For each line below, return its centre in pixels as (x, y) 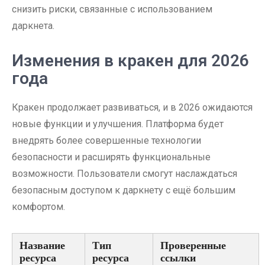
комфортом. (38, 207)
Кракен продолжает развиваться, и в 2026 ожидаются (132, 107)
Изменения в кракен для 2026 (130, 61)
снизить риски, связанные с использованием (112, 9)
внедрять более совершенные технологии (106, 140)
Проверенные (193, 245)
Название (42, 245)
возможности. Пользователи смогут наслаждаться (125, 174)
